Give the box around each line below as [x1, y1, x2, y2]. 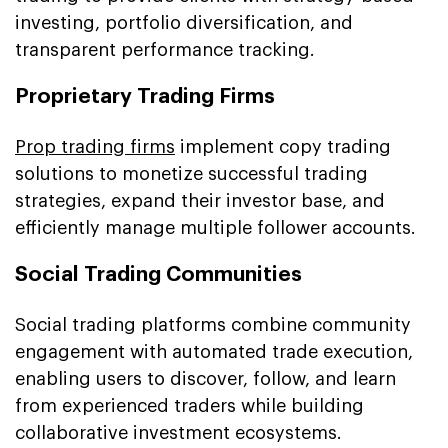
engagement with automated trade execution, [15, 342, 413, 361]
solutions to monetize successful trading [15, 164, 368, 183]
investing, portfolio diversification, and [15, 13, 353, 32]
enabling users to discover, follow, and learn [15, 369, 396, 388]
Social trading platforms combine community [15, 315, 411, 334]
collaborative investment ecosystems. [15, 423, 342, 442]
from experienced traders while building [15, 396, 364, 415]
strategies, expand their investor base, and [15, 191, 385, 210]
